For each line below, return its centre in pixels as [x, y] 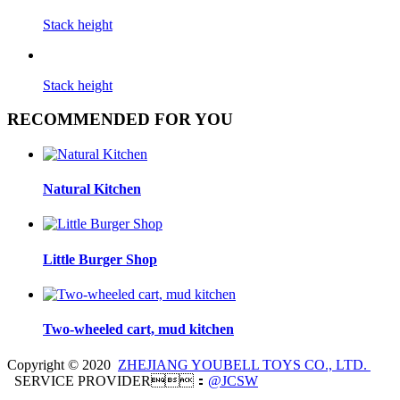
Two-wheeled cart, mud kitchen [138, 329]
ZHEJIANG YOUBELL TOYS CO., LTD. [244, 364]
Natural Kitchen [92, 189]
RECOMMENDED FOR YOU [120, 120]
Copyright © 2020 [62, 364]
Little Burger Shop [100, 259]
